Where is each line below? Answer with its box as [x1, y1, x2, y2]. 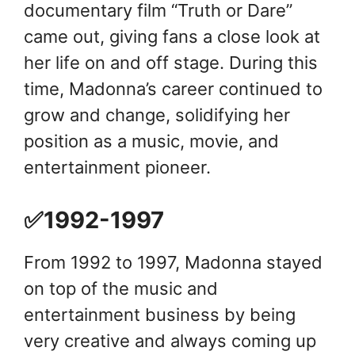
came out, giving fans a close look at [24, 26, 320, 48]
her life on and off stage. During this [24, 52, 318, 74]
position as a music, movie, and [24, 131, 279, 152]
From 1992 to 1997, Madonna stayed [24, 252, 323, 273]
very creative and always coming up [24, 330, 316, 352]
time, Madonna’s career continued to [24, 78, 323, 100]
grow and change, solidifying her [24, 105, 290, 126]
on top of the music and [24, 278, 218, 300]
